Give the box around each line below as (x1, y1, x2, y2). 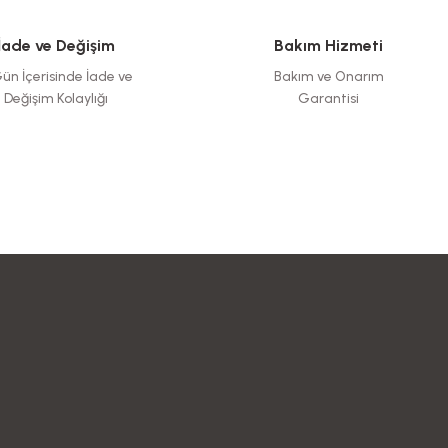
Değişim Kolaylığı (3, 90, 108, 107)
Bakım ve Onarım (273, 68, 384, 85)
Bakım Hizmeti (274, 36, 384, 55)
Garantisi (298, 90, 360, 107)
